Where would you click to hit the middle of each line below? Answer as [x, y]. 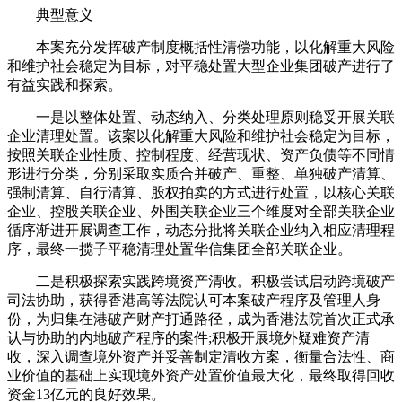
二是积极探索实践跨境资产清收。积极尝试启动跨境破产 [201, 282]
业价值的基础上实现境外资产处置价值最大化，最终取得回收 [201, 376]
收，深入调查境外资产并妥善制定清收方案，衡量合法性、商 [201, 357]
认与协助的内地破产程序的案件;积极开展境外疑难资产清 [188, 338]
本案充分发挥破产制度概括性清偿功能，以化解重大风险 [201, 48]
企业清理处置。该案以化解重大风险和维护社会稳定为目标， [201, 136]
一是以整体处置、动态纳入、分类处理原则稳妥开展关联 [201, 118]
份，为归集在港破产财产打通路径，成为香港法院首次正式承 [201, 319]
